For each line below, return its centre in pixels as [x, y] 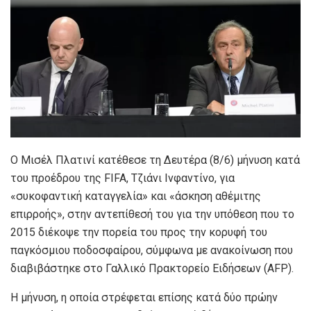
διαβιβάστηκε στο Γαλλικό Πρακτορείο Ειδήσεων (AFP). [152, 269]
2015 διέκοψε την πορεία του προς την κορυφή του [139, 233]
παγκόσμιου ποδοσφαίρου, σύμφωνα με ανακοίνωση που [152, 251]
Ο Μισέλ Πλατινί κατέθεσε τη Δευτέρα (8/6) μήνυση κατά [155, 160]
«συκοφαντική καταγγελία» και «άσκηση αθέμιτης [136, 196]
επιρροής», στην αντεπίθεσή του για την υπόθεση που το [152, 215]
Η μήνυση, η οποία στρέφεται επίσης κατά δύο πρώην [144, 298]
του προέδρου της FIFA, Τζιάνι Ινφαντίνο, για [123, 178]
